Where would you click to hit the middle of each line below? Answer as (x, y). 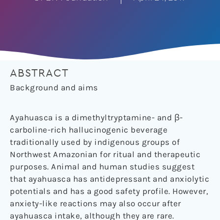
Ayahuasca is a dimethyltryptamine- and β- (96, 118)
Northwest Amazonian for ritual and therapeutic (105, 154)
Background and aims (54, 88)
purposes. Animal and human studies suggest (102, 167)
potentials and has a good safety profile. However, (109, 191)
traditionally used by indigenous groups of (95, 142)
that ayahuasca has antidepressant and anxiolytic (110, 179)
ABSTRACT (39, 73)
